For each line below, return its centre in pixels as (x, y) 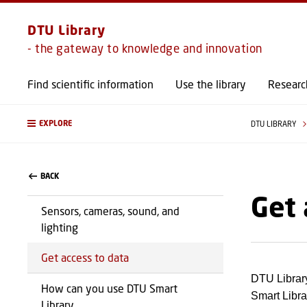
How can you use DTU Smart (109, 288)
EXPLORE (56, 123)
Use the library (211, 84)
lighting (60, 227)
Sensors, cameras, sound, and (110, 211)
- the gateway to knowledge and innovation (145, 48)
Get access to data (85, 257)
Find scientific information (90, 84)
